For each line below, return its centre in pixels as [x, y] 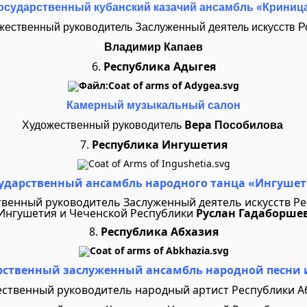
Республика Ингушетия [158, 145]
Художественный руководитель [103, 125]
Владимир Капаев [153, 47]
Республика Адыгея [158, 66]
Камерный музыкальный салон [153, 105]
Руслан [216, 213]
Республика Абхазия [159, 232]
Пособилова [250, 125]
